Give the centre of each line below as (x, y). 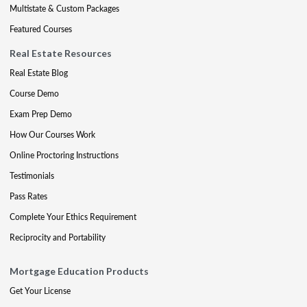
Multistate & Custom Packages (64, 9)
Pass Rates (28, 196)
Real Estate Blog (39, 73)
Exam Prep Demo (41, 114)
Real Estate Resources (61, 53)
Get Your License (40, 291)
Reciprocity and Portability (58, 237)
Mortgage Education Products (79, 271)
